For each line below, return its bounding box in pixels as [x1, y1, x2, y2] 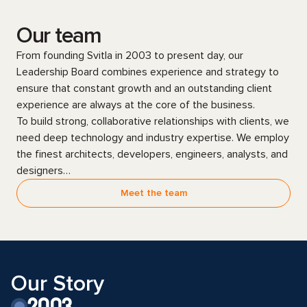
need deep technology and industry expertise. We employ [16, 131, 289, 145]
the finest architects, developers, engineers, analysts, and [16, 147, 288, 161]
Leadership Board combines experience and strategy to [16, 65, 279, 79]
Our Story [11, 271, 104, 297]
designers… [16, 164, 71, 177]
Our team [16, 23, 101, 49]
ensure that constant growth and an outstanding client [16, 82, 272, 95]
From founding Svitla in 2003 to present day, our [16, 49, 243, 62]
